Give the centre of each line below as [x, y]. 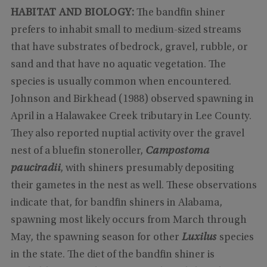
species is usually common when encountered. [121, 83]
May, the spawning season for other [96, 238]
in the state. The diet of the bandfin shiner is [112, 255]
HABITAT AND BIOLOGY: [74, 13]
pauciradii [35, 169]
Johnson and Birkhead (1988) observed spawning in [132, 100]
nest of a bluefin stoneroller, [78, 152]
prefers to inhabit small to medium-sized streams [126, 31]
